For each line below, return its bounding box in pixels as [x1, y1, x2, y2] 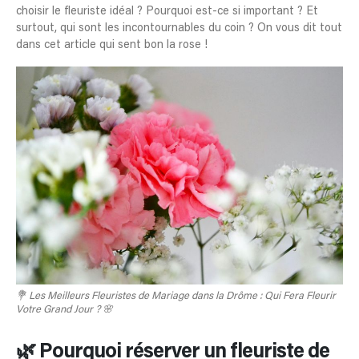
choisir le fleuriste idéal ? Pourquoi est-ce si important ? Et [16, 6, 318, 18]
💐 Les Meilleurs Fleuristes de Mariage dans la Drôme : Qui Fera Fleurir [16, 291, 336, 302]
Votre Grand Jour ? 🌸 [16, 305, 113, 316]
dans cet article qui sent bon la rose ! [16, 39, 208, 51]
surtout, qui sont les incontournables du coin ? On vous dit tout [16, 22, 342, 34]
